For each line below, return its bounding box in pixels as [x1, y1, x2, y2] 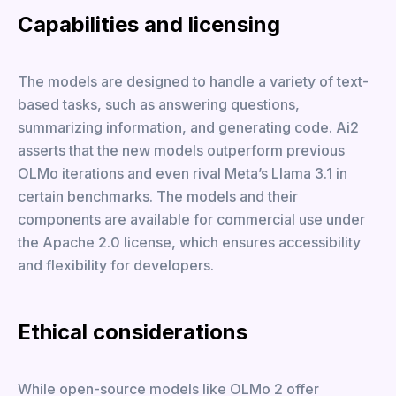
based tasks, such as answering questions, [18, 95, 300, 113]
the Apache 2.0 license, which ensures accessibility [18, 233, 361, 251]
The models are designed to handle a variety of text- [18, 72, 369, 90]
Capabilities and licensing [18, 11, 280, 37]
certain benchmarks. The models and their [18, 187, 298, 205]
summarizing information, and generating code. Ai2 [18, 118, 359, 136]
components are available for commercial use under [18, 210, 365, 228]
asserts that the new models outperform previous [18, 141, 345, 159]
